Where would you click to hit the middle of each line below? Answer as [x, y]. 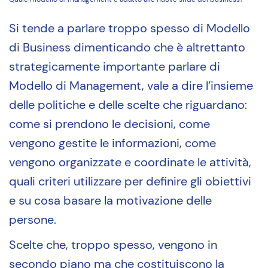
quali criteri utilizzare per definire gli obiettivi [130, 182]
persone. [33, 220]
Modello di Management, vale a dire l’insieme [131, 86]
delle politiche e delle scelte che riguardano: [128, 105]
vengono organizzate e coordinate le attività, [130, 162]
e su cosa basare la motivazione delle [110, 201]
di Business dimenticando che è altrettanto [127, 48]
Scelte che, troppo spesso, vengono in [113, 245]
